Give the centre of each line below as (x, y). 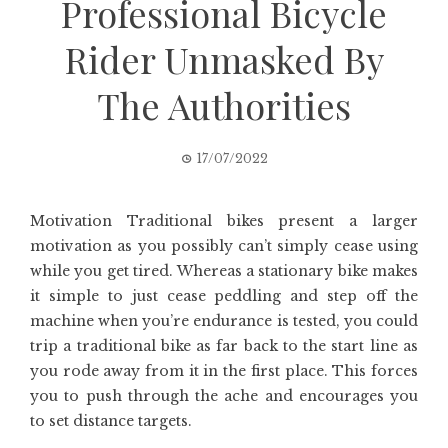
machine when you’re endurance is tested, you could (224, 321)
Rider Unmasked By (224, 59)
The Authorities (224, 105)
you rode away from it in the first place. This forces (224, 371)
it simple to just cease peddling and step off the (224, 296)
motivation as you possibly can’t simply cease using (224, 246)
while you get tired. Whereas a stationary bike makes (224, 271)
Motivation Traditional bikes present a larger (224, 221)
